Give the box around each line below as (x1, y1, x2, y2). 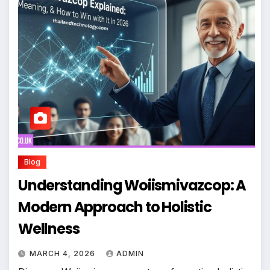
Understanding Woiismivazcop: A (18, 175, 246, 195)
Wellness (18, 218, 80, 239)
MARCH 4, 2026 (30, 248, 98, 258)
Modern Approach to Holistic (18, 196, 212, 217)
